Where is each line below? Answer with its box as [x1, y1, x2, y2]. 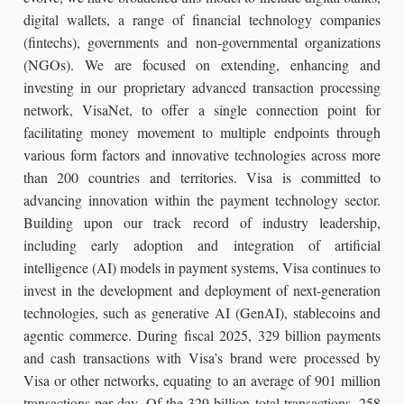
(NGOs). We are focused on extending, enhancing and [23, 55, 381, 75]
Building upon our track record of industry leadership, [23, 213, 381, 233]
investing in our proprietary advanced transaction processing [23, 78, 381, 97]
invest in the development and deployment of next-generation [23, 280, 381, 300]
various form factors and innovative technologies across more [23, 145, 381, 165]
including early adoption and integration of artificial [23, 235, 381, 255]
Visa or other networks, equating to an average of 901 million [23, 371, 381, 390]
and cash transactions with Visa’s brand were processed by [23, 348, 381, 368]
